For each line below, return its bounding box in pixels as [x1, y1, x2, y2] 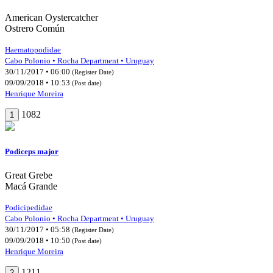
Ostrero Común [5, 23, 65, 34]
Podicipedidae [5, 203, 52, 213]
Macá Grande [5, 181, 57, 192]
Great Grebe [5, 170, 52, 181]
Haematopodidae [5, 44, 61, 54]
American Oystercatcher [5, 12, 98, 23]
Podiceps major [5, 147, 58, 157]
